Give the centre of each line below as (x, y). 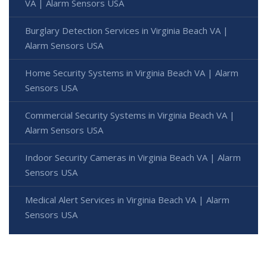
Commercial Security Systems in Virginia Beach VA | (130, 115)
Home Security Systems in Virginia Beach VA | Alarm (132, 73)
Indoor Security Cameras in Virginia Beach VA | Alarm (133, 158)
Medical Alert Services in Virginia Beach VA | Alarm (127, 200)
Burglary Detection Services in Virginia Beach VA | (127, 31)
